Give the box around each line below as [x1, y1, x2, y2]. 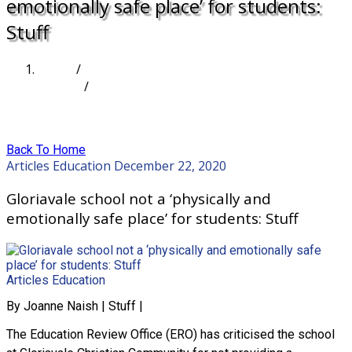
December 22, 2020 [114, 156, 226, 174]
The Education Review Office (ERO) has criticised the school [6, 327, 335, 343]
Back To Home [6, 141, 86, 157]
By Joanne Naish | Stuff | [6, 299, 143, 314]
